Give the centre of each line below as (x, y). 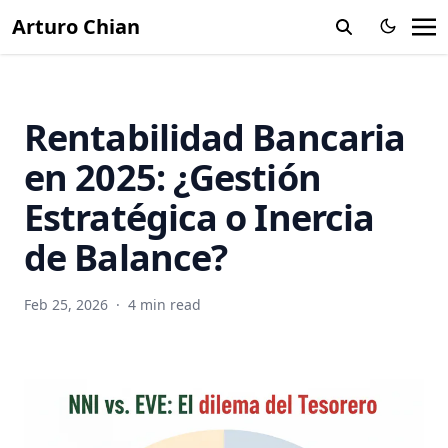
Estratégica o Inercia (199, 217)
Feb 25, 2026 (66, 304)
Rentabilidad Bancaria (215, 137)
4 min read (164, 304)
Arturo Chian (76, 26)
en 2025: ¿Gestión (172, 177)
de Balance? (126, 257)
